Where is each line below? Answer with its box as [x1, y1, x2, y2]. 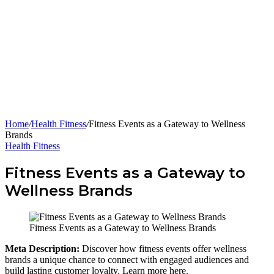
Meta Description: [5, 243, 82, 254]
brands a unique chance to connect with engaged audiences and [5, 254, 249, 265]
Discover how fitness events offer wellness [82, 243, 246, 254]
